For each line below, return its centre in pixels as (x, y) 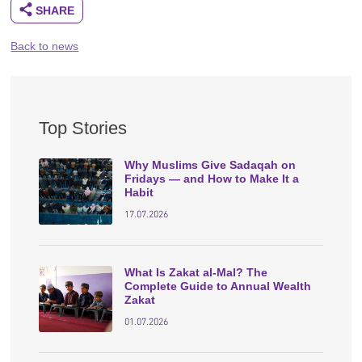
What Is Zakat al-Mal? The (196, 272)
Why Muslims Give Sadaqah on (210, 164)
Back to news (45, 46)
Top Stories (83, 128)
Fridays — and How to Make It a (212, 178)
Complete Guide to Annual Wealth (218, 286)
